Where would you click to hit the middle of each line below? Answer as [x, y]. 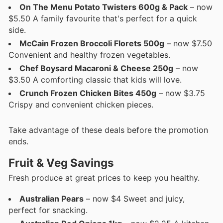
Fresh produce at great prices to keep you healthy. [104, 177]
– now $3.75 [181, 93]
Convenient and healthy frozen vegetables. [89, 55]
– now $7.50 [188, 44]
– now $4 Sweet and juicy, [134, 199]
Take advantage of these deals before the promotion [108, 130]
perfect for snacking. [48, 210]
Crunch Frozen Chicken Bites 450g [88, 93]
